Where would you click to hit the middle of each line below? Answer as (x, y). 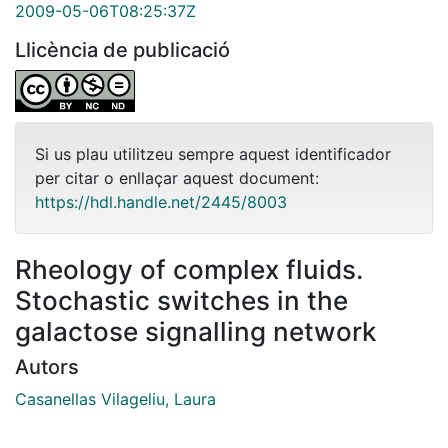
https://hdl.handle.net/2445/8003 (161, 202)
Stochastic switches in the (181, 301)
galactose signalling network (196, 332)
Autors (47, 367)
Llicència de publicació (122, 50)
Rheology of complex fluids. (189, 270)
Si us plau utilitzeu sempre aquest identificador (213, 154)
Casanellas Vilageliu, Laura (115, 399)
